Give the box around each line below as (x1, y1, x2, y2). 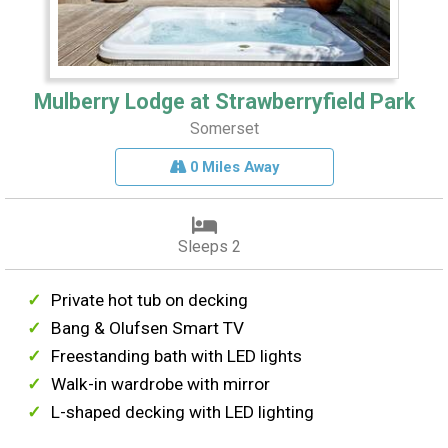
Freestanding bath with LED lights (51, 346, 303, 367)
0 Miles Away (185, 158, 279, 177)
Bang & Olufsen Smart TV (51, 318, 245, 339)
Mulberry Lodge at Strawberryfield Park (33, 89, 415, 115)
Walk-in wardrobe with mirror (51, 374, 271, 395)
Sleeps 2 (177, 237, 241, 257)
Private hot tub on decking (51, 290, 249, 311)
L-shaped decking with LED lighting (51, 402, 315, 423)
